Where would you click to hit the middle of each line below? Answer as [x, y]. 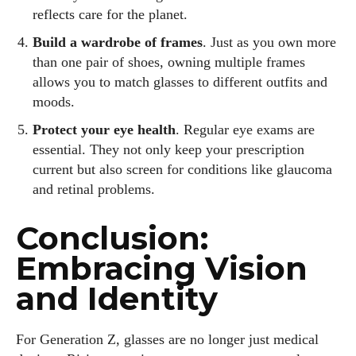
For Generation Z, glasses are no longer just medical [167, 340]
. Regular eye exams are [245, 130]
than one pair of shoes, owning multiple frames [169, 62]
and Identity [117, 299]
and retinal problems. [94, 190]
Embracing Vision [162, 269]
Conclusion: [112, 238]
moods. [54, 102]
